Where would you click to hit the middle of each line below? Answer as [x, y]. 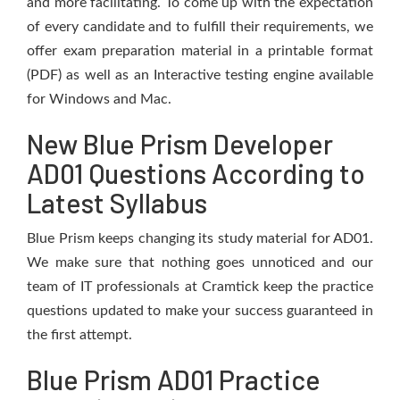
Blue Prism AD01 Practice [174, 379]
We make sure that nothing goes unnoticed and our [200, 262]
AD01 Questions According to [196, 173]
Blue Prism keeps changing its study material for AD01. [200, 238]
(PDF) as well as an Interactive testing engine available [200, 75]
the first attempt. [79, 335]
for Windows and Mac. [99, 99]
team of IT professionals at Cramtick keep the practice [200, 287]
